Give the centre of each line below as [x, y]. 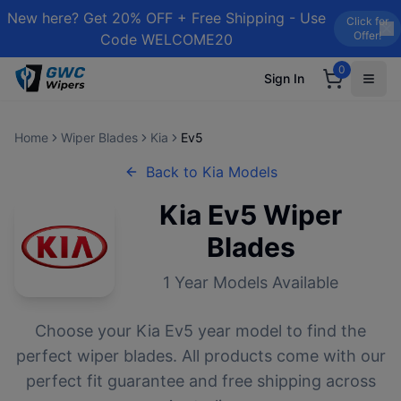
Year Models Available [254, 282]
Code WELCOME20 [167, 39]
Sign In [284, 78]
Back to [174, 172]
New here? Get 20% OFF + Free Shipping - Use [167, 18]
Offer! [367, 35]
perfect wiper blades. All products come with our [200, 356]
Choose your [85, 331]
